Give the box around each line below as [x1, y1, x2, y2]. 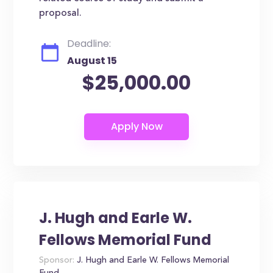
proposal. [39, 9, 82, 18]
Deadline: [67, 37, 112, 51]
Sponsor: [39, 257, 75, 265]
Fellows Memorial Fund [39, 230, 212, 250]
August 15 [67, 54, 118, 68]
